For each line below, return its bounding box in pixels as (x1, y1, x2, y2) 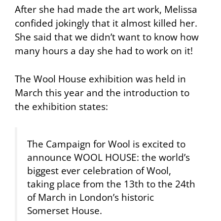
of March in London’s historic (27, 191, 154, 203)
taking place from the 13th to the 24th (27, 178, 195, 190)
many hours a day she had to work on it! (15, 44, 193, 57)
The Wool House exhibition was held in (15, 72, 186, 85)
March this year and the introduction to (15, 86, 189, 99)
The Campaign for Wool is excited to (27, 138, 185, 150)
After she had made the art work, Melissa (15, 3, 197, 16)
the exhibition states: (15, 100, 108, 113)
